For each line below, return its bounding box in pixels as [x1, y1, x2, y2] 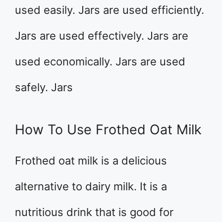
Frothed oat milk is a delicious [15, 154, 167, 167]
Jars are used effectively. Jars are [15, 29, 188, 42]
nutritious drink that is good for [15, 206, 173, 219]
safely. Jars [15, 81, 73, 94]
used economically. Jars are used [15, 55, 185, 68]
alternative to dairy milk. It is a [15, 180, 167, 193]
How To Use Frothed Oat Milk [15, 121, 202, 138]
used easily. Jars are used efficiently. [15, 3, 204, 16]
